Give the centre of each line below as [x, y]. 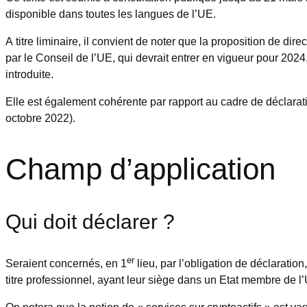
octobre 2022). [40, 118]
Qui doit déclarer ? [90, 221]
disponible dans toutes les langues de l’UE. [111, 13]
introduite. [29, 74]
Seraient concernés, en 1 [66, 263]
